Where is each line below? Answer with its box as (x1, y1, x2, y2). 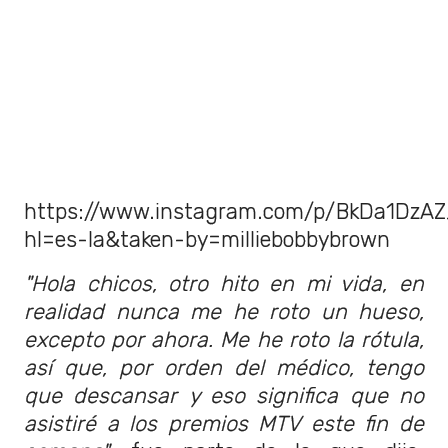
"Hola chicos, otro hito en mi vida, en (24, 271, 424, 297)
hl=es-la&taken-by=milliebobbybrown (24, 227, 390, 253)
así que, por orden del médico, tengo (24, 355, 424, 381)
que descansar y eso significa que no (24, 383, 424, 409)
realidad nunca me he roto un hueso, (24, 299, 424, 325)
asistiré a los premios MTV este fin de (24, 411, 424, 437)
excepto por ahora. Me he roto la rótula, (24, 327, 424, 353)
